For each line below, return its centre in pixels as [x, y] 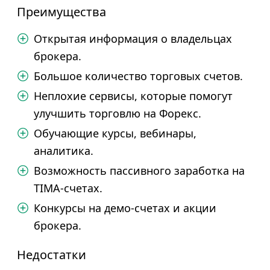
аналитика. [64, 151]
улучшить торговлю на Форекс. [118, 113]
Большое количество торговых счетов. [138, 76]
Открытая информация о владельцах [133, 39]
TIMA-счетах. [68, 188]
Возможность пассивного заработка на [139, 171]
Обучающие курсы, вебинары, [115, 133]
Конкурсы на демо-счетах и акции [125, 208]
